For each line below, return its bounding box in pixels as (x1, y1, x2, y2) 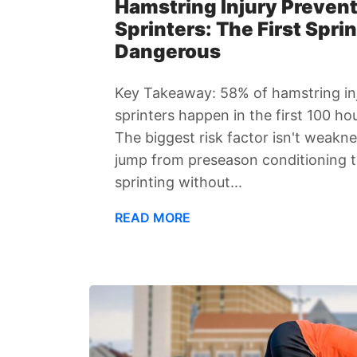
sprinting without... (115, 173, 242, 190)
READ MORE (115, 209, 190, 226)
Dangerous (115, 39, 221, 63)
